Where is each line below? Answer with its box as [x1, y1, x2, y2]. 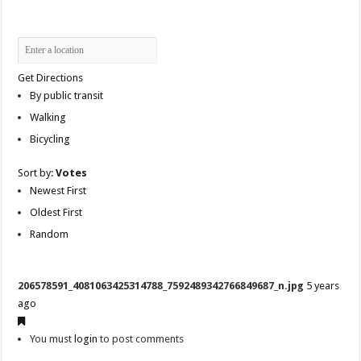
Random [30, 228, 69, 241]
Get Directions [18, 72, 84, 85]
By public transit [30, 89, 104, 102]
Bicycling [30, 133, 71, 146]
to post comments [98, 333, 185, 346]
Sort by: [18, 167, 56, 180]
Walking [30, 111, 67, 124]
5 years [306, 280, 340, 293]
